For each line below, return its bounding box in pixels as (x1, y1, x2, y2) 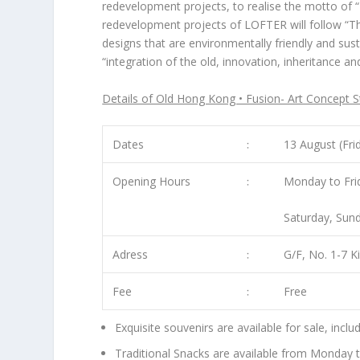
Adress (112, 246, 149, 262)
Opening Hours (112, 173, 191, 189)
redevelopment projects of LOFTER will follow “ (102, 17, 350, 33)
